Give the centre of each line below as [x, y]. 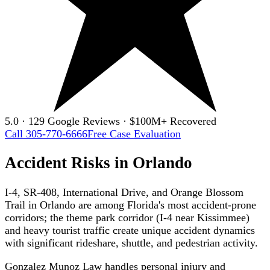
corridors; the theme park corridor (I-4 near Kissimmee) [127, 217]
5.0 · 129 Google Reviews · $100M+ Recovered [111, 121]
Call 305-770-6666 [46, 133]
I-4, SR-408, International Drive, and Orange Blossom [124, 192]
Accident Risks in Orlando [99, 163]
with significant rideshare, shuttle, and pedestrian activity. [131, 243]
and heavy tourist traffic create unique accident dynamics [130, 230]
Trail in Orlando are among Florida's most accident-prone [130, 205]
